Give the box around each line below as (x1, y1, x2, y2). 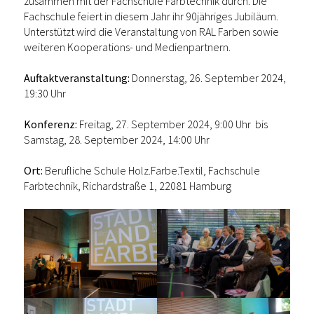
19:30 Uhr (24, 86, 66, 101)
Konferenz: (24, 117, 77, 132)
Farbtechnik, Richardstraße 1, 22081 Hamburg (24, 179, 231, 193)
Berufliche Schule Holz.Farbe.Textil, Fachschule (43, 163, 260, 178)
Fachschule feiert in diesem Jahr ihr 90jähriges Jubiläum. (24, 9, 278, 24)
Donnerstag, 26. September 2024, (130, 71, 286, 86)
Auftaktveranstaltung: (24, 71, 130, 86)
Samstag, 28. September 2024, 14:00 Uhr (24, 132, 210, 147)
